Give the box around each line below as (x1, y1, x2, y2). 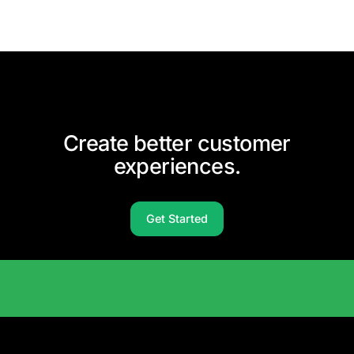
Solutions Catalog (122, 330, 217, 344)
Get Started (145, 212, 208, 226)
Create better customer (63, 130, 291, 157)
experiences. (113, 153, 241, 180)
